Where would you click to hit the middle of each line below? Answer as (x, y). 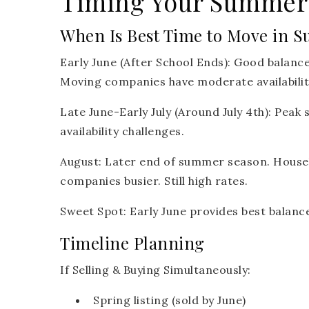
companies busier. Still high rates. (154, 181)
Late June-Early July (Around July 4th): (166, 112)
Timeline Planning (132, 243)
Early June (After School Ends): (146, 62)
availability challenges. (122, 131)
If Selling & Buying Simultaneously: (156, 270)
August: (81, 162)
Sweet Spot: (93, 211)
